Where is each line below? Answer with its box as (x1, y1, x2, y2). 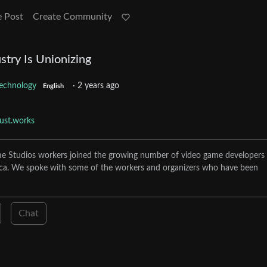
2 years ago (77, 82, 119, 91)
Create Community (33, 12, 112, 21)
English (42, 83, 64, 90)
